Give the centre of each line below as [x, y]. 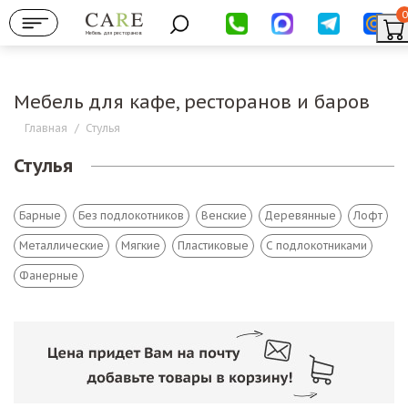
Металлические [61, 245]
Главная [46, 128]
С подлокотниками [316, 245]
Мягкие [141, 245]
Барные [40, 215]
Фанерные [49, 275]
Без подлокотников [131, 215]
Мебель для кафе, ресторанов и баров [192, 102]
